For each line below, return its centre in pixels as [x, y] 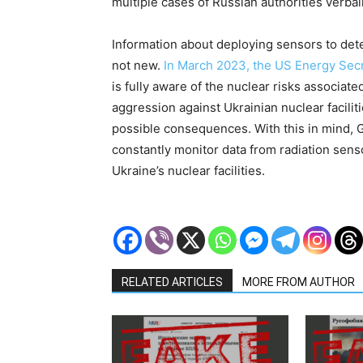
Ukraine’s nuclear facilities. [188, 171]
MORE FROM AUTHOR [299, 282]
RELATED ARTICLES [172, 282]
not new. [138, 66]
